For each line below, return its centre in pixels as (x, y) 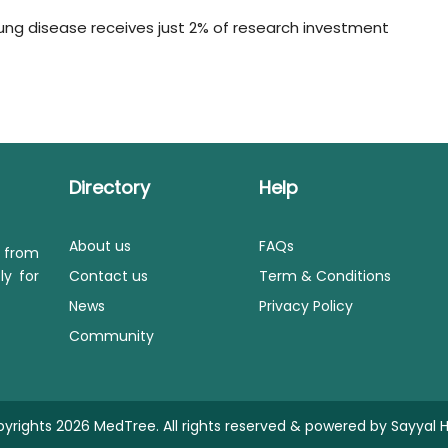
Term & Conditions (325, 276)
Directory (109, 188)
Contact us (108, 276)
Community (111, 336)
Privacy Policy (306, 306)
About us (100, 246)
